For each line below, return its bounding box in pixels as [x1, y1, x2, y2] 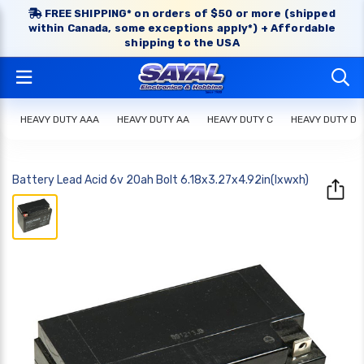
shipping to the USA [124, 37, 240, 49]
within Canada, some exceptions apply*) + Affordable [28, 22, 336, 34]
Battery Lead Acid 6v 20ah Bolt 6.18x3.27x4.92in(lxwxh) [12, 173, 309, 187]
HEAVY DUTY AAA [20, 114, 99, 125]
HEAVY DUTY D [291, 114, 357, 125]
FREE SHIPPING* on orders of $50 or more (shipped [41, 7, 336, 19]
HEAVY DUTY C [207, 114, 273, 125]
